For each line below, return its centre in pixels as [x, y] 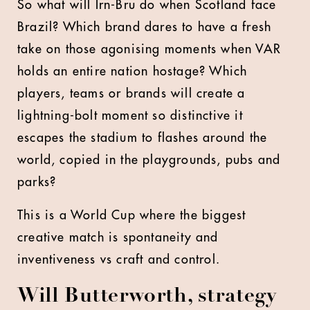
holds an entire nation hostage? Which [133, 71]
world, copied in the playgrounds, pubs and [149, 160]
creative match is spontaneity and [118, 237]
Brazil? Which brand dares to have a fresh [145, 27]
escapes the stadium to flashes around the [143, 138]
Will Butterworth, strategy [147, 297]
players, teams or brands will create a [131, 93]
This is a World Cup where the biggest [132, 215]
